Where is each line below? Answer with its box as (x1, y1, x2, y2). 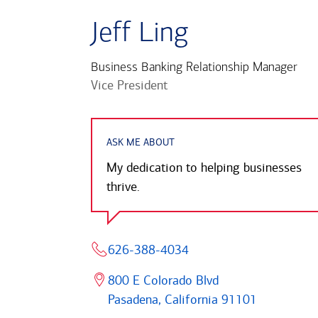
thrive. (106, 179, 141, 194)
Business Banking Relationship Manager (91, 61, 298, 75)
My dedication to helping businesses (106, 160, 302, 175)
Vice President (91, 77, 168, 93)
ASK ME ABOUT (106, 132, 175, 149)
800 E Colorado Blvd (108, 273, 219, 288)
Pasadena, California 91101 (108, 292, 258, 307)
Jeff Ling (91, 20, 190, 48)
